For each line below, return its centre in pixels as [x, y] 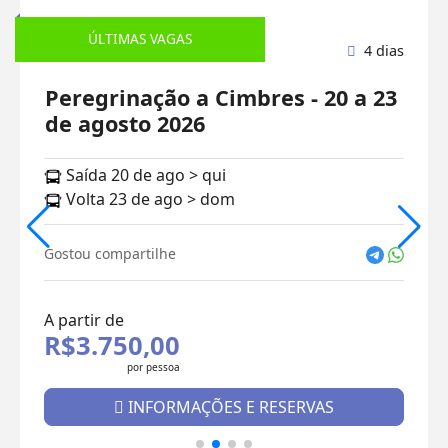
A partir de [84, 319]
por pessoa [153, 366]
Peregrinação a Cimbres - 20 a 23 [221, 97]
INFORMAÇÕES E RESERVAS [229, 406]
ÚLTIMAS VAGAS [140, 39]
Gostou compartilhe [110, 253]
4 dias [384, 50]
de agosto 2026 [125, 123]
